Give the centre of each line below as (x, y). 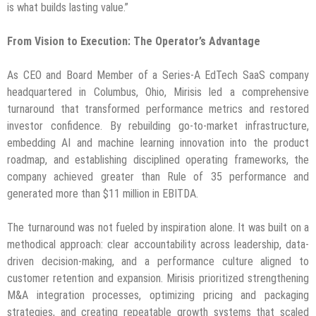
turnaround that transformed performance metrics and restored (158, 109)
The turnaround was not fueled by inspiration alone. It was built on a (158, 228)
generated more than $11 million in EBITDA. (103, 194)
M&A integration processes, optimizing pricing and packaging (158, 296)
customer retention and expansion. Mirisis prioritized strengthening (158, 279)
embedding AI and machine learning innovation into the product (158, 143)
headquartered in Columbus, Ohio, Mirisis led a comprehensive (158, 92)
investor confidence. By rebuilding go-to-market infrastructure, (158, 126)
